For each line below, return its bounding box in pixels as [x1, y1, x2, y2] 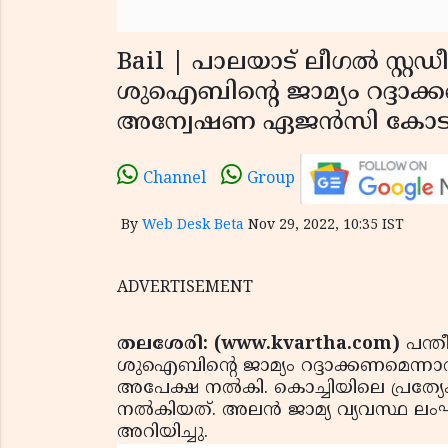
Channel [143, 169, 206, 189]
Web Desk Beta [142, 216, 244, 234]
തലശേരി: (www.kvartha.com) [117, 332, 406, 356]
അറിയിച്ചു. [117, 420, 214, 444]
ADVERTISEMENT [117, 277, 253, 298]
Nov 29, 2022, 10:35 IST [248, 216, 404, 234]
